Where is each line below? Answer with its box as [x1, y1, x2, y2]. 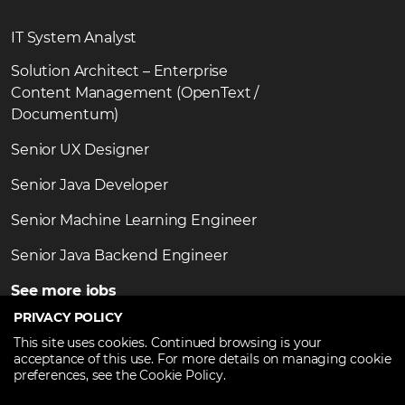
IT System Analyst [11, 28, 137, 46]
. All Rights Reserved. [234, 378, 363, 395]
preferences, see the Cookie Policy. [14, 367, 226, 383]
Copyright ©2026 [42, 378, 152, 395]
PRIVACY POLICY [14, 309, 122, 325]
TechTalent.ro [151, 378, 235, 395]
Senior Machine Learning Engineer [11, 211, 257, 229]
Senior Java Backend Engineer [11, 246, 228, 264]
